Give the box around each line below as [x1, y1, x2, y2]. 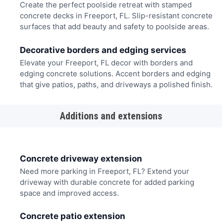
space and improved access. [19, 188, 119, 198]
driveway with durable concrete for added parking [19, 177, 194, 187]
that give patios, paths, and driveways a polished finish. [19, 79, 213, 89]
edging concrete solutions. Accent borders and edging [19, 68, 211, 78]
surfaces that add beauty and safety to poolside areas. [19, 22, 209, 32]
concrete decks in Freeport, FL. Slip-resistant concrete [19, 11, 213, 21]
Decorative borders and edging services [19, 45, 186, 55]
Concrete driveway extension [19, 153, 142, 164]
